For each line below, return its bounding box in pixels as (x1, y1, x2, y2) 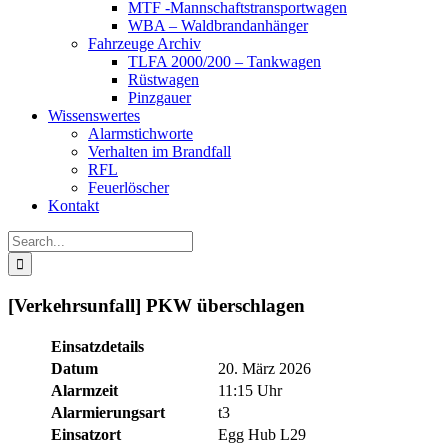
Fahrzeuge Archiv (88, 35, 201, 52)
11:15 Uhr (218, 382, 282, 400)
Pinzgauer (128, 89, 191, 106)
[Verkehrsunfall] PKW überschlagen (8, 294, 305, 316)
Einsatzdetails (51, 338, 144, 356)
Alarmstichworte (88, 125, 193, 142)
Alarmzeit (51, 382, 118, 400)
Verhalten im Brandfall (88, 143, 231, 160)
